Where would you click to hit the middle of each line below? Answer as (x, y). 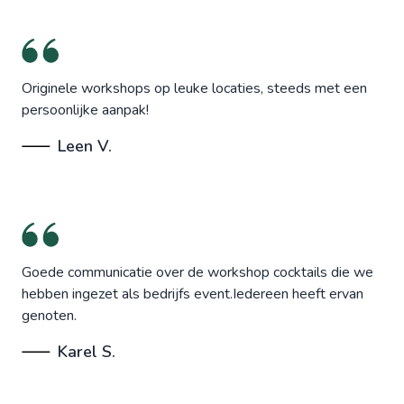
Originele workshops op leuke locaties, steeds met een (194, 89)
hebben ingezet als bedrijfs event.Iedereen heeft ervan (193, 294)
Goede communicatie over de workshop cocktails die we (197, 273)
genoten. (49, 316)
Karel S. (87, 352)
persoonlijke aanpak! (85, 110)
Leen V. (85, 147)
